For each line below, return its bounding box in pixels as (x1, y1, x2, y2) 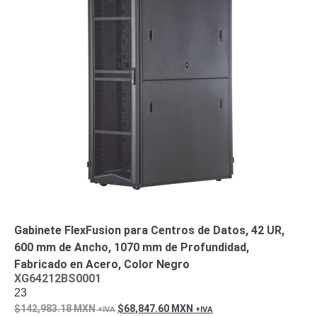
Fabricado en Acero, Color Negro (14, 258, 190, 271)
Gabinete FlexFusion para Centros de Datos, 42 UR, (14, 224, 284, 237)
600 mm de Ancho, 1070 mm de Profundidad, (14, 241, 249, 254)
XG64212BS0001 (14, 272, 101, 285)
